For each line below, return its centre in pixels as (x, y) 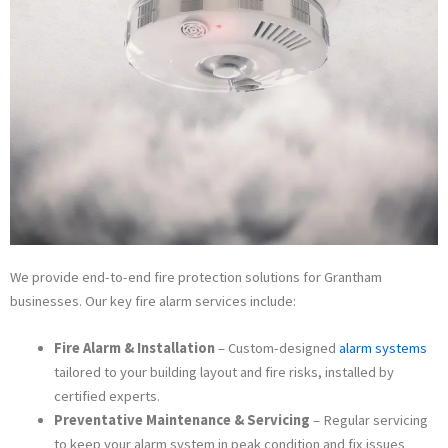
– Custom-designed (276, 348)
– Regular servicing (368, 420)
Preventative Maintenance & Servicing (181, 420)
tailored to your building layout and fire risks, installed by (223, 372)
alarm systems (382, 348)
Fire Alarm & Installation (134, 348)
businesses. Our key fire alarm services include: (153, 301)
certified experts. (106, 396)
